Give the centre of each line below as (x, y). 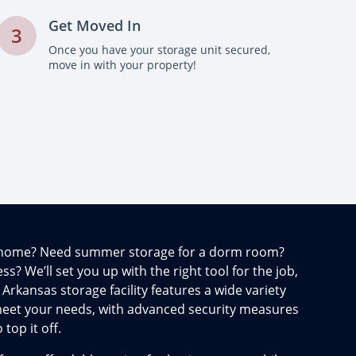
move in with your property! (122, 65)
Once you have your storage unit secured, (159, 50)
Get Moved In (95, 25)
